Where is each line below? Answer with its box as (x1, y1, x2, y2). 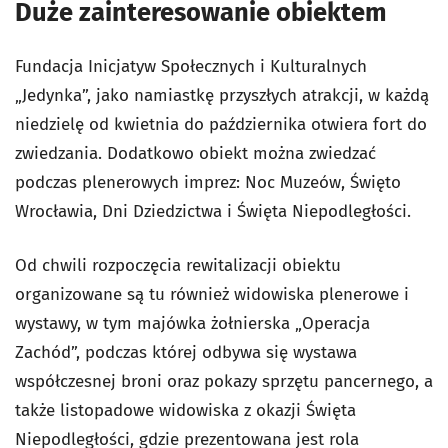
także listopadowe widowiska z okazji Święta (15, 400, 356, 421)
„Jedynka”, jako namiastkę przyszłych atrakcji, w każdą (15, 85, 429, 106)
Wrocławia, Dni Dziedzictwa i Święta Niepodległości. (15, 201, 411, 222)
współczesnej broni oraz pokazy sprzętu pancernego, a (15, 371, 433, 392)
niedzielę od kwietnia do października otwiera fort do (15, 114, 427, 135)
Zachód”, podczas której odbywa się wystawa (15, 342, 357, 363)
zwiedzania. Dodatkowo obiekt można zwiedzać (15, 143, 376, 164)
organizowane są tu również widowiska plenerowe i (15, 284, 409, 305)
